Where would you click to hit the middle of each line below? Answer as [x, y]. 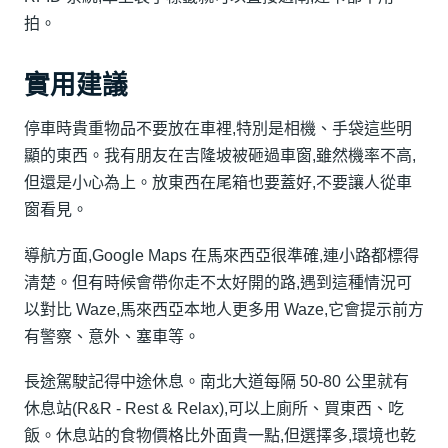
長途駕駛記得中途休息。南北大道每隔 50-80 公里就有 [216, 381]
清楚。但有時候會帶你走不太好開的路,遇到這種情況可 [218, 282]
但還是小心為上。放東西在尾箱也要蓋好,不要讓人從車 [218, 183]
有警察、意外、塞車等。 [112, 336]
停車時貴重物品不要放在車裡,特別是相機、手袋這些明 [218, 129]
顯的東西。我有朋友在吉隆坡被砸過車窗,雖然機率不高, [220, 156]
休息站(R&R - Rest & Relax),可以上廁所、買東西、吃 [214, 408]
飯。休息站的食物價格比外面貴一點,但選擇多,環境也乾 [220, 435]
